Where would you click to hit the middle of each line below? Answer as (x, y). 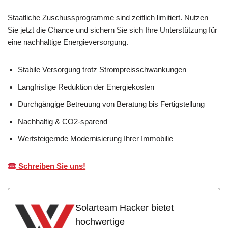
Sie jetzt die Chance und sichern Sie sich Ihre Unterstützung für (112, 30)
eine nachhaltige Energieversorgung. (68, 42)
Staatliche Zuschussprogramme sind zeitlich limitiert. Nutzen (108, 18)
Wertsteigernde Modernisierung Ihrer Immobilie (95, 139)
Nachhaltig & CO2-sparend (63, 122)
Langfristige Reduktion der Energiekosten (86, 87)
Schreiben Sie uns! (51, 166)
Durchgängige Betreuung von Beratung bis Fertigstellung (111, 104)
